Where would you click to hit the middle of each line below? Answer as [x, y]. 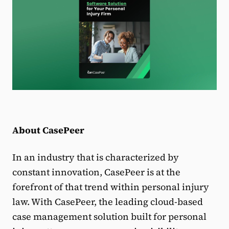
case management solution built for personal [109, 216]
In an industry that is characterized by [96, 157]
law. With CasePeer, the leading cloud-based [108, 202]
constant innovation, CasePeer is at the [96, 172]
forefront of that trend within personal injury [111, 187]
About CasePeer [48, 130]
